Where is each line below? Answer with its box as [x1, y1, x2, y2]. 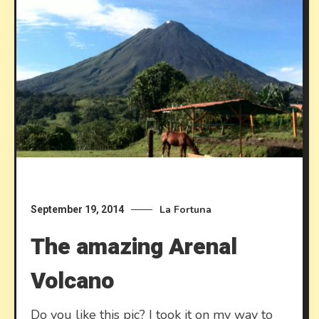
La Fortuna [159, 203, 212, 217]
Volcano [31, 264, 115, 298]
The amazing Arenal [31, 230, 238, 264]
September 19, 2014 [31, 204, 125, 216]
